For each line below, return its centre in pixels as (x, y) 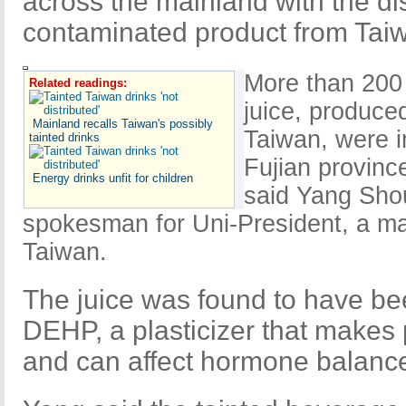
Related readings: (78, 82)
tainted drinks (64, 137)
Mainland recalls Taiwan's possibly (123, 123)
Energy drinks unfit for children (113, 178)
